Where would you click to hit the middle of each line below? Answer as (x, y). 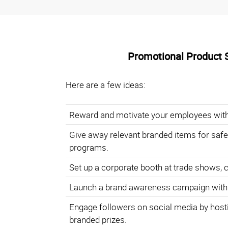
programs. (89, 147)
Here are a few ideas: (106, 85)
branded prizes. (98, 219)
